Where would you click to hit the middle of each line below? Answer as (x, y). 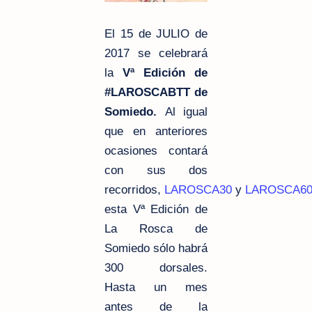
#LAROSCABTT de (156, 92)
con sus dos (156, 170)
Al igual (182, 111)
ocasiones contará (156, 150)
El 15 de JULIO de (156, 33)
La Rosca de (156, 228)
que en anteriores (156, 131)
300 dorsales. (156, 267)
